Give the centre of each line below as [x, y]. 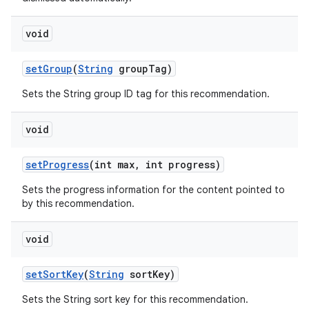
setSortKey [54, 274]
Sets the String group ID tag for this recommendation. [146, 94]
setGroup [49, 69]
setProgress [57, 165]
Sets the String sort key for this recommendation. [135, 299]
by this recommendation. [78, 203]
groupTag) [143, 69]
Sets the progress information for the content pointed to [153, 190]
